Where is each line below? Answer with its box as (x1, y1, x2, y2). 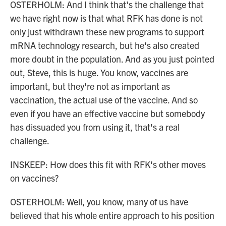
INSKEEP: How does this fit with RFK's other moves (10, 158, 206, 170)
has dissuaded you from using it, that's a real (10, 121, 180, 133)
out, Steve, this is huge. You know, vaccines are (10, 67, 188, 78)
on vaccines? (10, 172, 59, 184)
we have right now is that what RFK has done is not (10, 12, 203, 24)
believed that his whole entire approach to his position (10, 209, 214, 221)
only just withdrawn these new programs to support (10, 26, 204, 37)
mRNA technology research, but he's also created (10, 39, 199, 51)
